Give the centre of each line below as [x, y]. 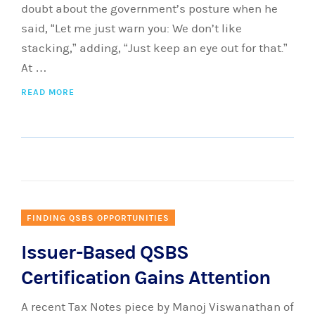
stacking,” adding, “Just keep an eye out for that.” [154, 49]
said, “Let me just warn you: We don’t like [131, 29]
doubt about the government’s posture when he [149, 9]
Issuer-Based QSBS [105, 252]
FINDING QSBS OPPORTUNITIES [98, 218]
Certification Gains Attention [146, 278]
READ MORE [48, 92]
